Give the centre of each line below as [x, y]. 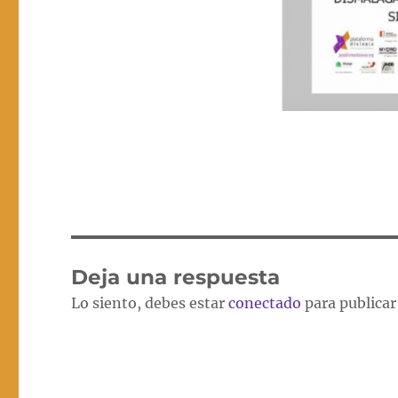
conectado [265, 303]
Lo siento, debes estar [150, 303]
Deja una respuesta [176, 278]
